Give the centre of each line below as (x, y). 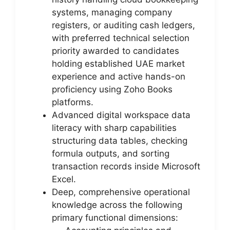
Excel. (64, 179)
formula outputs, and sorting (111, 154)
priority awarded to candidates (116, 51)
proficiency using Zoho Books (112, 89)
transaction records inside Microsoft (126, 166)
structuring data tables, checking (120, 141)
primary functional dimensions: (115, 218)
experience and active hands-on (119, 76)
